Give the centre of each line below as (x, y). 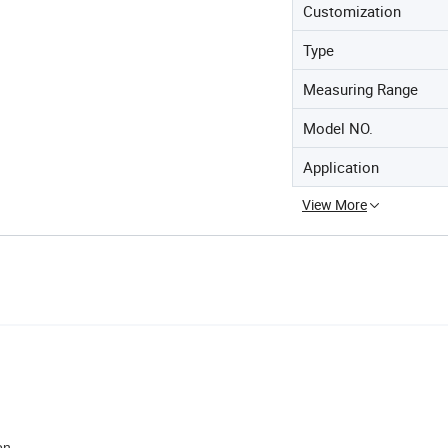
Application (341, 167)
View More (334, 204)
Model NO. (338, 128)
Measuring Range (360, 89)
